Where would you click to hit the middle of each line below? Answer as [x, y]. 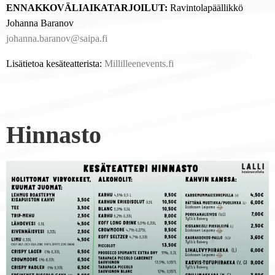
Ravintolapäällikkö [207, 8]
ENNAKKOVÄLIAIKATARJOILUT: [88, 8]
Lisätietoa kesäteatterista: [55, 64]
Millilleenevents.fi [139, 64]
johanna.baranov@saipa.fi [57, 39]
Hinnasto [54, 135]
